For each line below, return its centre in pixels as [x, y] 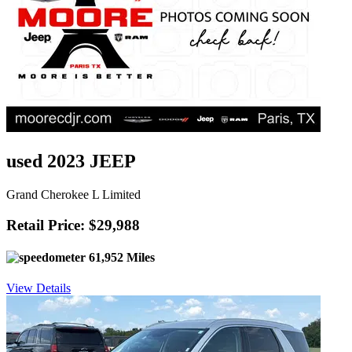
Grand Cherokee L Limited [73, 195]
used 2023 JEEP [71, 161]
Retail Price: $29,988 [73, 225]
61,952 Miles [120, 258]
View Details [38, 288]
